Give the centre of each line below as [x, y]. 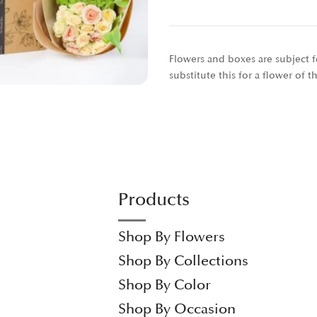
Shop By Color [164, 285]
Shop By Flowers [171, 237]
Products [154, 199]
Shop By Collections [183, 261]
